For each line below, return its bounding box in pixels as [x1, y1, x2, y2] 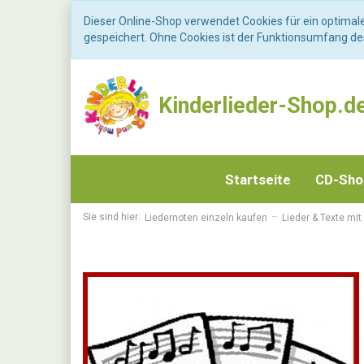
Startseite [225, 171, 291, 188]
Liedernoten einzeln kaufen [145, 211, 267, 223]
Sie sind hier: [83, 211, 141, 223]
